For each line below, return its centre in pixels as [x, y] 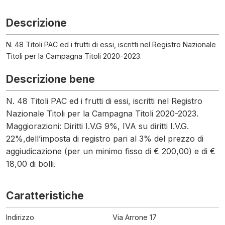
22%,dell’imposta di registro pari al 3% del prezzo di [105, 139]
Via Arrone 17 [135, 217]
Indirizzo [20, 217]
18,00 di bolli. [31, 164]
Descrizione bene [50, 79]
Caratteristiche [45, 196]
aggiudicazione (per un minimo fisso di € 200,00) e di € [111, 151]
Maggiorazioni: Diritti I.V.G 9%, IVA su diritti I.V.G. [97, 126]
